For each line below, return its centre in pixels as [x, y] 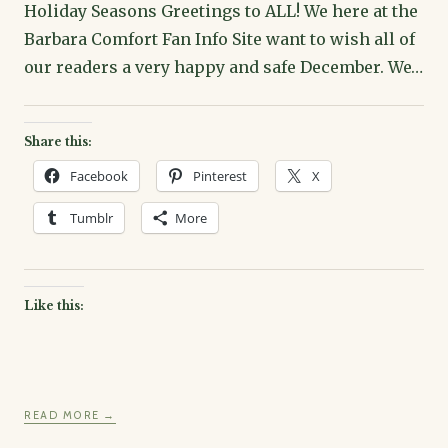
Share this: [58, 141]
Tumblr [91, 217]
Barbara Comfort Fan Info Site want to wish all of [219, 38]
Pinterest [220, 175]
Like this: [54, 305]
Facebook [99, 175]
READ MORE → [70, 416]
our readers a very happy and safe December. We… [223, 66]
